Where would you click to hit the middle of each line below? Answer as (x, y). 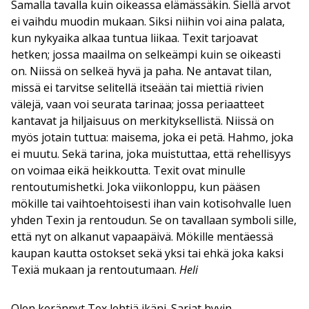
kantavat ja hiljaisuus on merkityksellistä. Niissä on (142, 120)
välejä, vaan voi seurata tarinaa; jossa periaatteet (138, 104)
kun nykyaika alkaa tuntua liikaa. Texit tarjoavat (134, 38)
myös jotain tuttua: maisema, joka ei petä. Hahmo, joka (152, 137)
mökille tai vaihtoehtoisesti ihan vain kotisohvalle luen (151, 203)
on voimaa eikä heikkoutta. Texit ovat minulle (128, 170)
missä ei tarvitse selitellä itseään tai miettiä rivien (137, 87)
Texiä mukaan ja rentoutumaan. (95, 269)
